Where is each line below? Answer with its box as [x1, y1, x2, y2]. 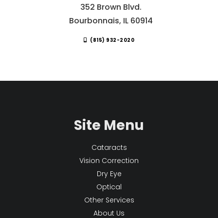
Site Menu [74, 116, 144, 135]
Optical [96, 182, 122, 192]
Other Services [84, 195, 134, 205]
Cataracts [91, 143, 127, 153]
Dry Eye [96, 169, 122, 179]
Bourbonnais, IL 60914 [69, 15, 153, 27]
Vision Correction [79, 156, 139, 166]
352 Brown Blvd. [80, 1, 142, 13]
